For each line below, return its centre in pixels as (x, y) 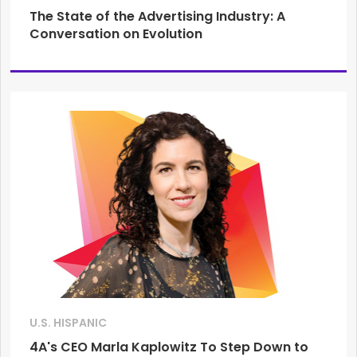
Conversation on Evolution (116, 34)
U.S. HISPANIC (68, 322)
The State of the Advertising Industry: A (157, 17)
